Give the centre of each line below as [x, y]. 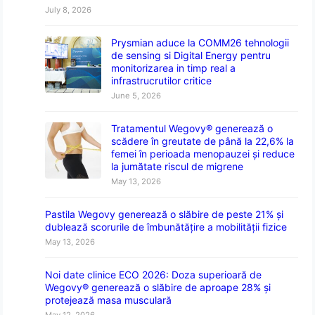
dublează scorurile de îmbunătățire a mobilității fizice [166, 226]
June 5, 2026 [136, 95]
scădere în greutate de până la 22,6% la [203, 141]
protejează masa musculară [109, 300]
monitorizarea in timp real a [174, 67]
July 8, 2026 [69, 9]
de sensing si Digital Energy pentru [191, 55]
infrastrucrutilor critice [162, 80]
